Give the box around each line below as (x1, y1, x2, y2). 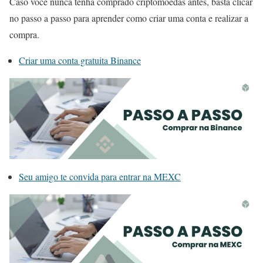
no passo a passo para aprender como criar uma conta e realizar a (9, 11, 248, 24)
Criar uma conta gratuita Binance (19, 53, 141, 66)
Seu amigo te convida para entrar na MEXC (19, 170, 181, 183)
